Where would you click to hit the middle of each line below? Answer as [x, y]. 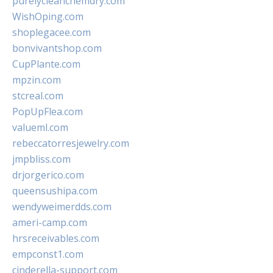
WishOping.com [48, 16]
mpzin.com [37, 80]
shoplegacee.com [51, 32]
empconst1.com [48, 254]
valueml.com [40, 127]
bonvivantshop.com [57, 48]
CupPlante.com [46, 64]
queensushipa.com [55, 191]
